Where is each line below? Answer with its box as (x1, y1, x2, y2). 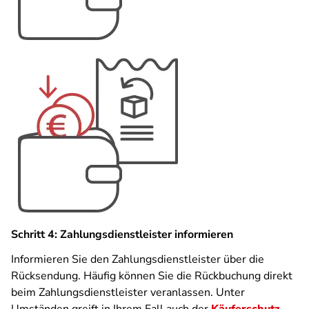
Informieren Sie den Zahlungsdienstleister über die (11, 252, 264, 267)
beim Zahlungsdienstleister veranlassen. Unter (11, 285, 245, 300)
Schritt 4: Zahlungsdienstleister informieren (11, 227, 233, 242)
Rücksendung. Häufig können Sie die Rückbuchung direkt (11, 268, 292, 283)
